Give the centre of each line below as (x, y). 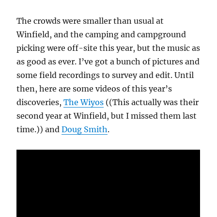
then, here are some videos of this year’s (94, 89)
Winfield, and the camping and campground (101, 35)
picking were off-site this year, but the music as (108, 48)
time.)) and (39, 130)
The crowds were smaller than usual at (90, 21)
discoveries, (40, 102)
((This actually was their (151, 102)
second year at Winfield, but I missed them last (107, 116)
